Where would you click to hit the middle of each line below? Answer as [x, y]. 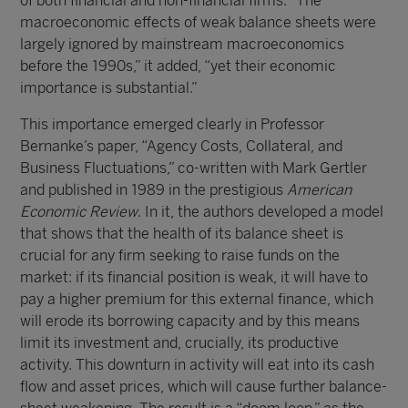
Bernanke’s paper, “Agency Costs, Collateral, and [182, 146]
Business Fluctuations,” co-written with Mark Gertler [194, 168]
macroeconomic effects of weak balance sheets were [199, 22]
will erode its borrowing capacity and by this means [190, 321]
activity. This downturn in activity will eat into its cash [198, 365]
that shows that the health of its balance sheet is [182, 234]
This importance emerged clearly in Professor [173, 124]
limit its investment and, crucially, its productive [180, 343]
